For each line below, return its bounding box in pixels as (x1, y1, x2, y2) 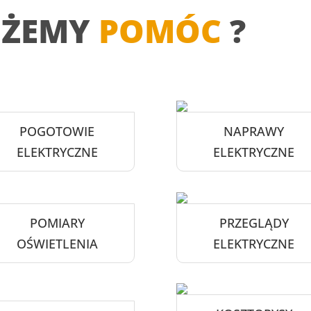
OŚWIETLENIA (16, 235, 98, 252)
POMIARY (29, 214, 85, 231)
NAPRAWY (224, 122, 285, 140)
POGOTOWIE (19, 122, 95, 140)
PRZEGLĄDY (219, 214, 289, 231)
